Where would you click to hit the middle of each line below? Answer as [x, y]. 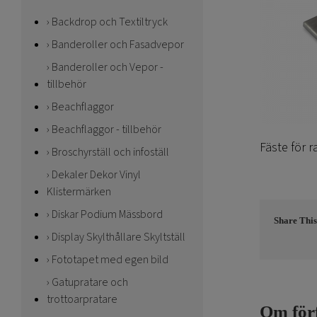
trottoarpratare [82, 299]
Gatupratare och [90, 282]
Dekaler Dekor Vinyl [96, 175]
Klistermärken [79, 192]
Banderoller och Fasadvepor [118, 45]
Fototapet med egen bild [110, 260]
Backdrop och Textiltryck [110, 22]
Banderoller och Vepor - [108, 67]
